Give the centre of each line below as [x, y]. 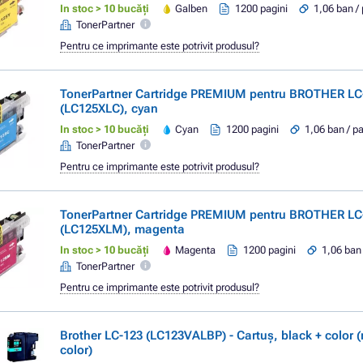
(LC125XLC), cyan [109, 109]
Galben [192, 9]
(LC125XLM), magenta [122, 229]
